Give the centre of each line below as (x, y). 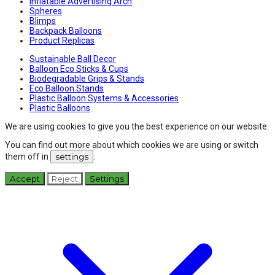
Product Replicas (62, 41)
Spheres (46, 11)
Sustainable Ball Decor (73, 59)
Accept (25, 179)
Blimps (43, 21)
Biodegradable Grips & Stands (87, 79)
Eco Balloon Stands (67, 89)
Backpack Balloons (66, 31)
